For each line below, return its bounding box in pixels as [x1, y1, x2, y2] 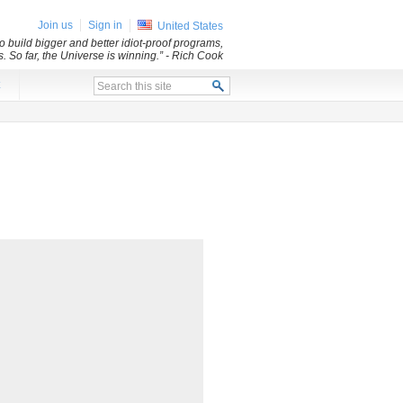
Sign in [88, 19, 122, 31]
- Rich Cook [166, 49, 223, 62]
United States [157, 20, 223, 32]
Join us [38, 19, 73, 31]
